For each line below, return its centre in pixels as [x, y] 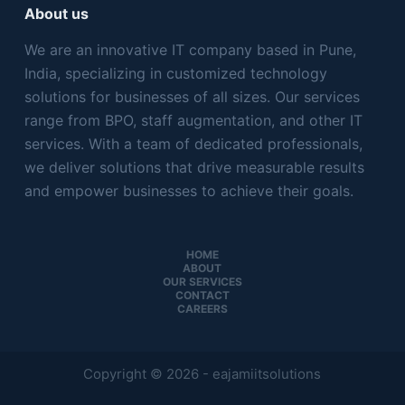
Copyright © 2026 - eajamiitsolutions [202, 374]
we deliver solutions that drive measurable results [194, 168]
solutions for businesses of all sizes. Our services [192, 97]
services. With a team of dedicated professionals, [193, 144]
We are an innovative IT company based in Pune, [190, 50]
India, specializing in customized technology [175, 74]
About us [56, 14]
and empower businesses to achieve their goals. [188, 191]
